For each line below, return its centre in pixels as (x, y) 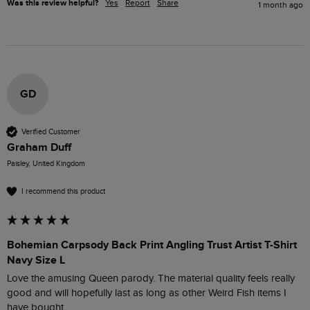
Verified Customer (51, 131)
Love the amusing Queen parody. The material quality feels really (151, 279)
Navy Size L (36, 261)
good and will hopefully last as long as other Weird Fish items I (147, 293)
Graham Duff (39, 148)
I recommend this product (63, 191)
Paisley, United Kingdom (46, 164)
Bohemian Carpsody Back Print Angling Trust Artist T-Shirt (152, 245)
